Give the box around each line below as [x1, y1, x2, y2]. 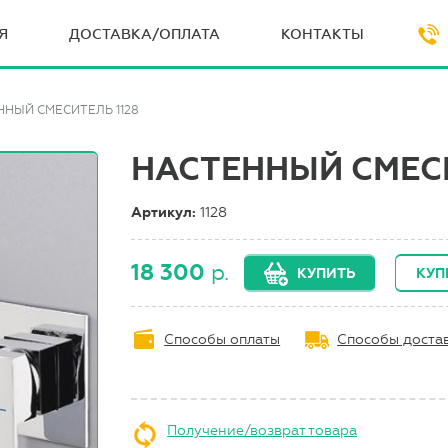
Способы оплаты [164, 330, 281, 348]
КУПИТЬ [297, 264, 356, 282]
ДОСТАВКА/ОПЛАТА [68, 25, 220, 43]
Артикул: [131, 203, 201, 221]
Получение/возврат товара [167, 421, 358, 439]
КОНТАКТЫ [280, 25, 364, 43]
